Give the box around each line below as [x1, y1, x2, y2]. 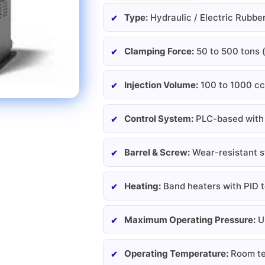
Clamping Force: [124, 46, 194, 57]
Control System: [124, 113, 193, 125]
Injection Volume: [124, 79, 198, 91]
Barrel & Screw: [124, 147, 190, 159]
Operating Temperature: [124, 248, 228, 260]
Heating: [124, 180, 161, 192]
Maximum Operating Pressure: [124, 214, 256, 226]
